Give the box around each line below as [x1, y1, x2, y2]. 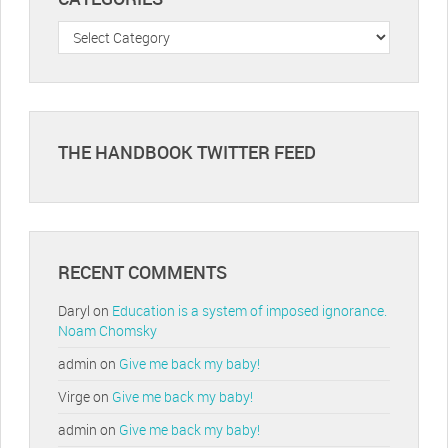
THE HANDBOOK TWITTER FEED [58, 139, 316, 164]
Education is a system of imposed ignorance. [112, 301, 387, 321]
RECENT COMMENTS [58, 260, 227, 285]
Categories [57, 19, 124, 39]
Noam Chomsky [58, 321, 157, 341]
